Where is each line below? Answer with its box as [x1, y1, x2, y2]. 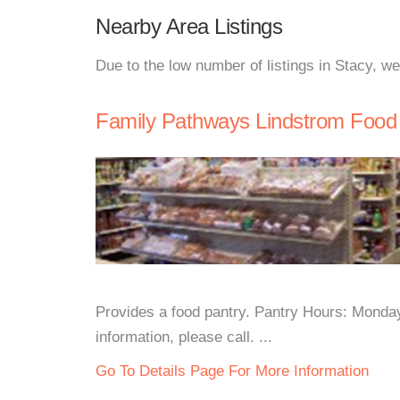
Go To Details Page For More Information [96, 362, 369, 379]
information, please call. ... [96, 329, 272, 346]
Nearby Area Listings [96, 14, 282, 38]
